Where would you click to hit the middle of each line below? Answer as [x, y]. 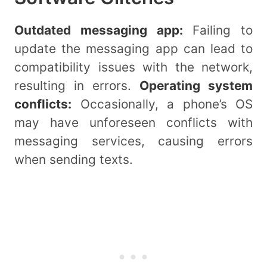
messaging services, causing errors [133, 141]
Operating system [196, 85]
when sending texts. [74, 159]
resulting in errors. [77, 85]
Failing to [218, 30]
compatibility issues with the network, [133, 67]
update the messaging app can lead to [133, 48]
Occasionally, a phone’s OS [162, 104]
